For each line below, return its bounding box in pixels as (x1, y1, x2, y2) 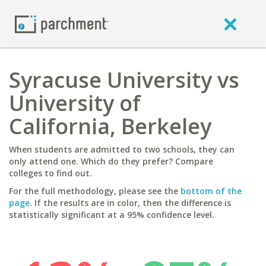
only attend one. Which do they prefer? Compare (9, 156, 213, 167)
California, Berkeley (9, 112, 211, 141)
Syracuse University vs (9, 65, 239, 94)
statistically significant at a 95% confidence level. (9, 209, 214, 220)
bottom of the (180, 185, 242, 197)
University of (9, 88, 141, 118)
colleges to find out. (9, 167, 92, 179)
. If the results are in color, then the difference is (30, 197, 231, 208)
